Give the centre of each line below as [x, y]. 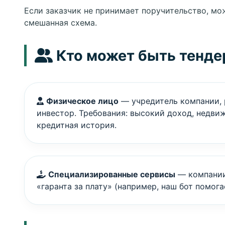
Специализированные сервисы [112, 174]
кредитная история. [77, 125]
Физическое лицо [82, 101]
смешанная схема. [61, 23]
